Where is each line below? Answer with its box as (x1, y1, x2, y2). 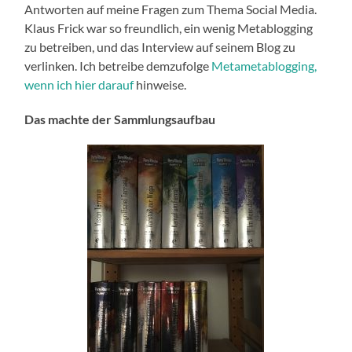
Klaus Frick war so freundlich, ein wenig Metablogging (24, 20, 313, 36)
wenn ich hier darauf (24, 77, 134, 93)
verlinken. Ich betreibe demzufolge (24, 58, 210, 74)
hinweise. (134, 77, 187, 93)
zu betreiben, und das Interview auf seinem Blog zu (24, 39, 296, 55)
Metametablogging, (209, 58, 317, 74)
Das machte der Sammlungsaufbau (24, 112, 216, 127)
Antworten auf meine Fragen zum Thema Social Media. (24, 2, 317, 17)
